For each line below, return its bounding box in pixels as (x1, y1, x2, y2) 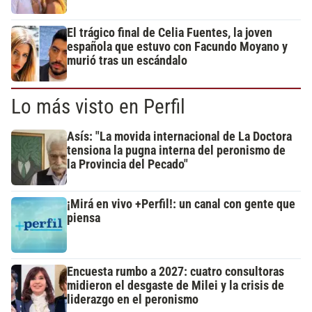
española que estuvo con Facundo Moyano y (67, 40, 288, 54)
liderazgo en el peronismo (67, 292, 198, 307)
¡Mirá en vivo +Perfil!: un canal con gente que (67, 197, 295, 212)
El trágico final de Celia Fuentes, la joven (67, 26, 272, 40)
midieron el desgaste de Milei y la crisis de (67, 279, 284, 293)
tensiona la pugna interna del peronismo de (67, 143, 286, 158)
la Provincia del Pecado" (67, 157, 188, 172)
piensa (67, 211, 100, 226)
